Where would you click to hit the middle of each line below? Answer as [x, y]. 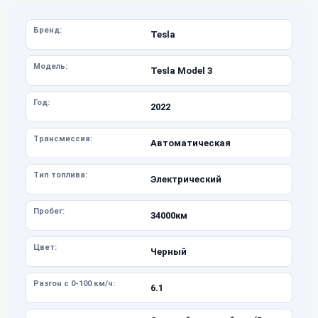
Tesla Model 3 [181, 70]
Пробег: [49, 211]
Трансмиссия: [63, 139]
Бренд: [48, 30]
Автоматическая [190, 143]
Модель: [50, 66]
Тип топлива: [60, 175]
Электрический [186, 179]
